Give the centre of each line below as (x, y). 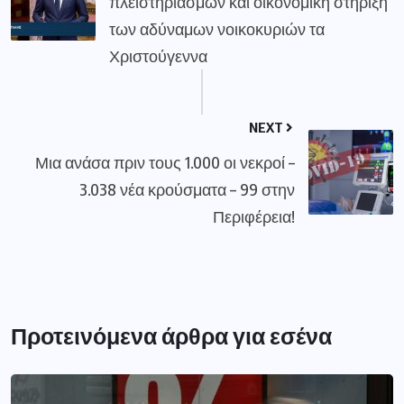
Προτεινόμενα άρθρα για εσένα (171, 335)
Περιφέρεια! (254, 216)
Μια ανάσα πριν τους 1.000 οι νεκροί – (165, 161)
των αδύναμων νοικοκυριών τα (217, 28)
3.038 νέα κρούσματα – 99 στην (187, 188)
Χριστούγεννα (158, 55)
